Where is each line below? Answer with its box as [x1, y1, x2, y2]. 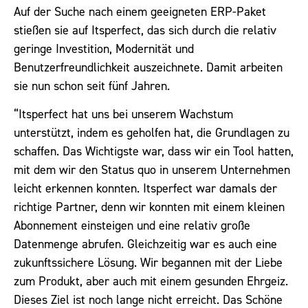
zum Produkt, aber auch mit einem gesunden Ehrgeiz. [14, 273, 288, 290]
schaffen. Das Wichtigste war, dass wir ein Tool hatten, [14, 143, 294, 160]
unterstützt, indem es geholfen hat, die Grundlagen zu [14, 124, 289, 142]
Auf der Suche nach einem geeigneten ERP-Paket [14, 3, 266, 21]
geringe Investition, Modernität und [14, 41, 194, 58]
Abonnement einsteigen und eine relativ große [14, 217, 250, 234]
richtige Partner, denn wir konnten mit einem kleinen [14, 199, 285, 216]
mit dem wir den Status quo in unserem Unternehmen [14, 162, 290, 179]
